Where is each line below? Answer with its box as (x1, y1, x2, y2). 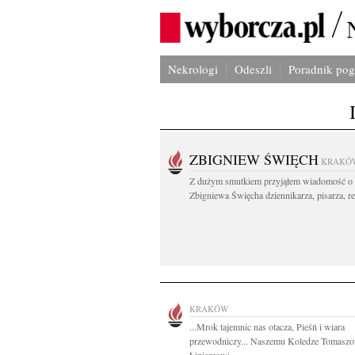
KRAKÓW (189, 303, 228, 315)
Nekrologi (168, 61, 218, 77)
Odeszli (235, 61, 272, 77)
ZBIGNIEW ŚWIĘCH (189, 150, 319, 169)
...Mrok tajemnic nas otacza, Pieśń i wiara (189, 320, 345, 333)
